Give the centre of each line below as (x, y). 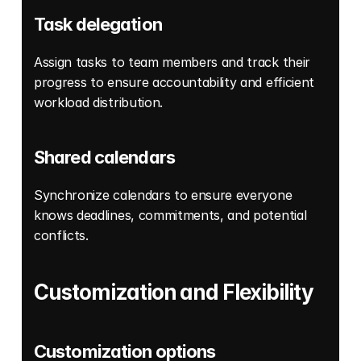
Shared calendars (104, 158)
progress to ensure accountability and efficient (174, 83)
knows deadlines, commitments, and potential (170, 216)
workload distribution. (100, 103)
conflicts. (63, 236)
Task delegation (98, 25)
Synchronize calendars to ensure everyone (163, 195)
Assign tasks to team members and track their (172, 62)
